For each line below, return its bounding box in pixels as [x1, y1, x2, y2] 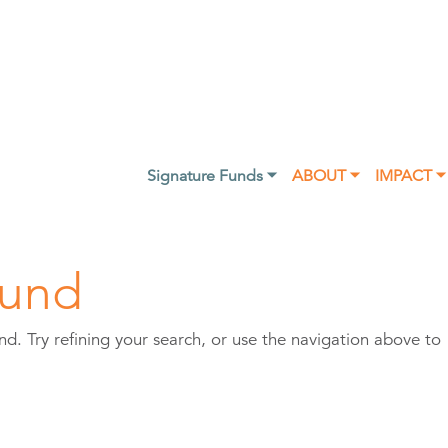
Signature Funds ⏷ [146, 165, 276, 186]
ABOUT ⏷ [291, 165, 359, 186]
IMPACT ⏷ [374, 165, 445, 186]
